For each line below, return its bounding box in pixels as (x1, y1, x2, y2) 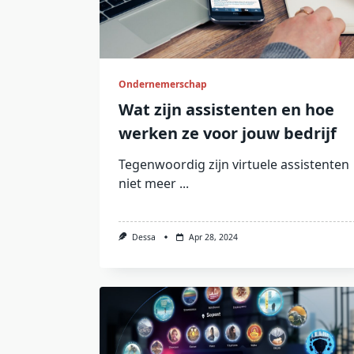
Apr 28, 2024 (188, 232, 238, 243)
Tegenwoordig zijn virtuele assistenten (119, 156, 349, 173)
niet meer (119, 175, 176, 192)
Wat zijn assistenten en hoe (119, 99, 334, 120)
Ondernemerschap (119, 77, 207, 91)
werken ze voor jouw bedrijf (119, 122, 337, 144)
